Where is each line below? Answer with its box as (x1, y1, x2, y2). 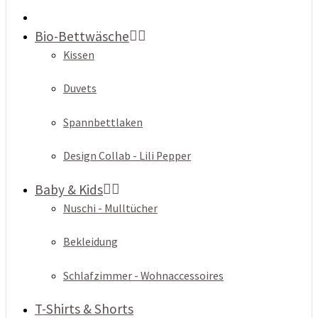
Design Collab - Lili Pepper (63, 148, 191, 163)
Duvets (63, 82, 97, 96)
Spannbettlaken (63, 115, 143, 129)
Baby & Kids (35, 180, 103, 198)
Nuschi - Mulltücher (63, 202, 158, 216)
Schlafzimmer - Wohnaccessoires (63, 268, 224, 283)
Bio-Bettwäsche (35, 27, 129, 45)
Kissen (63, 48, 94, 62)
